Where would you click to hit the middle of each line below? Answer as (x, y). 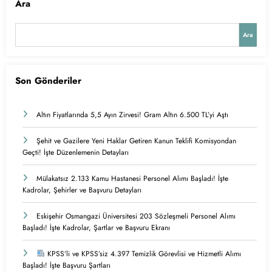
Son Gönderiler (48, 81)
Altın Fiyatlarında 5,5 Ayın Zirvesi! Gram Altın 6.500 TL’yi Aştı (132, 114)
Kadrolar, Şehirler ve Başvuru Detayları (82, 190)
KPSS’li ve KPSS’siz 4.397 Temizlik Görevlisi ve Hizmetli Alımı (143, 253)
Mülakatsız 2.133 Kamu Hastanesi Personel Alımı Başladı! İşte (132, 178)
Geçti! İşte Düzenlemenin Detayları (76, 152)
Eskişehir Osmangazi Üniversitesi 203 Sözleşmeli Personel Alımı (136, 216)
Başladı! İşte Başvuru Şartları (66, 265)
